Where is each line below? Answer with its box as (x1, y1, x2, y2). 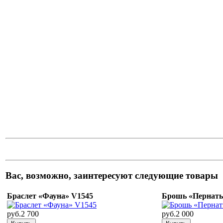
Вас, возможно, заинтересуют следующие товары (5, 170, 218, 181)
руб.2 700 (7, 210, 39, 219)
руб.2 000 (162, 210, 194, 219)
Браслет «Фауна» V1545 (7, 192, 93, 201)
